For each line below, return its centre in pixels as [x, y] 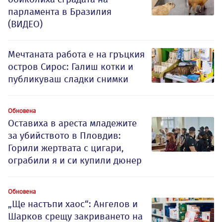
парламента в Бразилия [60, 12]
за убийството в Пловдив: [64, 136]
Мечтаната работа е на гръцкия [76, 55]
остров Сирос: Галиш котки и [71, 67]
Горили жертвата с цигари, [66, 148]
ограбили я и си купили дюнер [75, 161]
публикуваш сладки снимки [68, 79]
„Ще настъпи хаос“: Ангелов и [73, 204]
